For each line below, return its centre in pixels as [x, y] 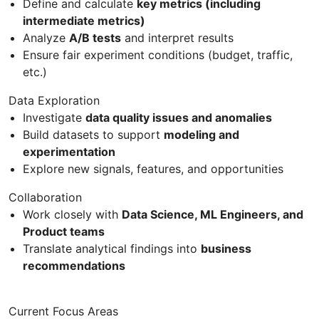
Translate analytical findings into [112, 248]
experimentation [69, 151]
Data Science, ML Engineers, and [213, 214]
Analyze [46, 37]
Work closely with [72, 214]
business [226, 248]
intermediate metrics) [84, 20]
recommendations [74, 265]
